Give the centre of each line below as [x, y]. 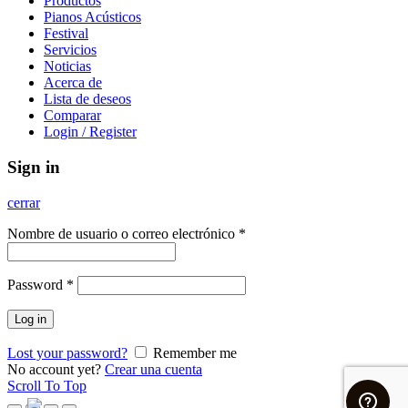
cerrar [24, 202]
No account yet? [54, 369]
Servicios [70, 50]
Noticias [67, 66]
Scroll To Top [47, 385]
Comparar [72, 116]
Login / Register [90, 132]
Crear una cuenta [153, 369]
